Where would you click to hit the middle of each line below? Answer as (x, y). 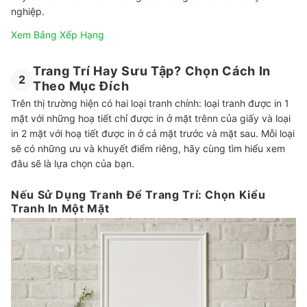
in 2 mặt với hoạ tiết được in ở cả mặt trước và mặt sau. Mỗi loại (153, 134)
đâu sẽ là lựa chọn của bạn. (73, 164)
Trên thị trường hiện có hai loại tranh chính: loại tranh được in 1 (150, 103)
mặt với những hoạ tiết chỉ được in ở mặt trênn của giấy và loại (151, 119)
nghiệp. (28, 12)
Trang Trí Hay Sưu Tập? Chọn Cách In (152, 71)
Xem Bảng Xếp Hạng (58, 35)
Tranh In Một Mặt (60, 209)
